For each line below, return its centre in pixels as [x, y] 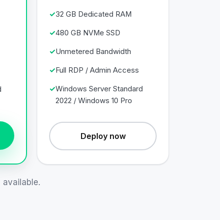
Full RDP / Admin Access [97, 70]
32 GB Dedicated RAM [94, 14]
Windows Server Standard [99, 89]
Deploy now [103, 136]
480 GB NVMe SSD [88, 33]
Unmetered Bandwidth [93, 51]
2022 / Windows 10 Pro [94, 100]
